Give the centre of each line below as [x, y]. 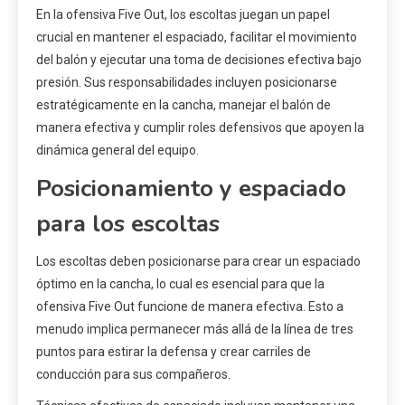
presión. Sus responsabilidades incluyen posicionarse [187, 83]
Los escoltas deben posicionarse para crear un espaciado [198, 262]
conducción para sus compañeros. [133, 375]
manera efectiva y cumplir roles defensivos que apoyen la [200, 128]
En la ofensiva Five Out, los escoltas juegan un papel [183, 15]
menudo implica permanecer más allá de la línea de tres [195, 330]
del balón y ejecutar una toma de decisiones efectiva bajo [199, 60]
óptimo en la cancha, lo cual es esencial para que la [180, 284]
